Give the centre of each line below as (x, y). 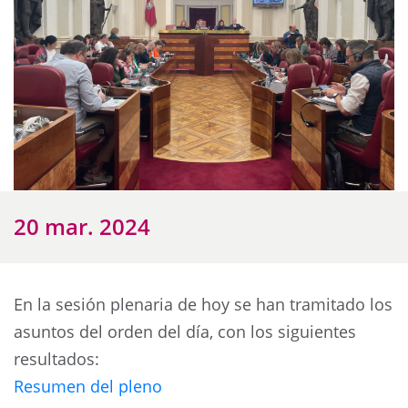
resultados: (56, 358)
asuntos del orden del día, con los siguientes (185, 331)
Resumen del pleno (88, 386)
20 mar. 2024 (82, 226)
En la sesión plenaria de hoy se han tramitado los (203, 304)
